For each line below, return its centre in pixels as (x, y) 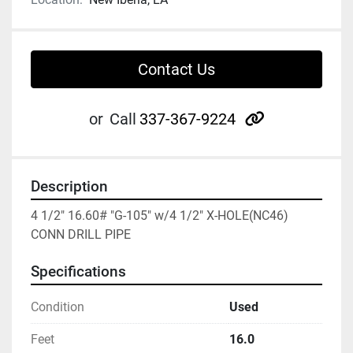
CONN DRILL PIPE (81, 235)
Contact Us (176, 70)
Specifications (78, 272)
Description (69, 187)
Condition (58, 307)
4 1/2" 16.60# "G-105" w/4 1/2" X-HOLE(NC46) (160, 216)
